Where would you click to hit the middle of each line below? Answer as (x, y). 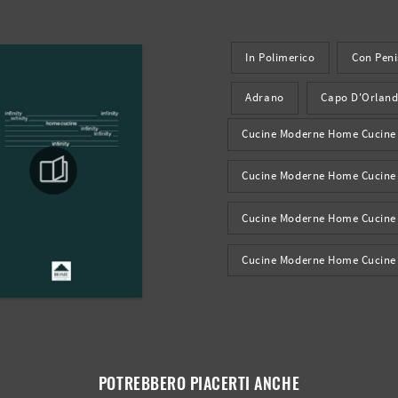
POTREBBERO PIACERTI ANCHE (199, 382)
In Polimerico (280, 58)
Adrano (265, 98)
